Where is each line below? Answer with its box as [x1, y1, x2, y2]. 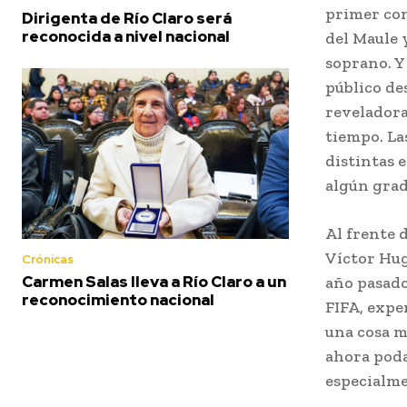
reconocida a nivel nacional [22, 25, 230, 46]
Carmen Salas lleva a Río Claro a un [22, 272, 286, 292]
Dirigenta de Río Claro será [22, 7, 232, 28]
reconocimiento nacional [22, 290, 214, 310]
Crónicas [22, 252, 74, 267]
